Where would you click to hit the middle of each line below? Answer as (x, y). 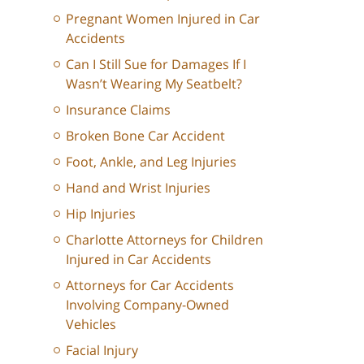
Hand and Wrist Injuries (138, 187)
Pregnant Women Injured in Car (163, 18)
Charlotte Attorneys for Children (165, 239)
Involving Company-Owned (147, 304)
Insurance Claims (118, 109)
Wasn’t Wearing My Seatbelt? (154, 83)
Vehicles (91, 324)
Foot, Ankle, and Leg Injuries (151, 161)
